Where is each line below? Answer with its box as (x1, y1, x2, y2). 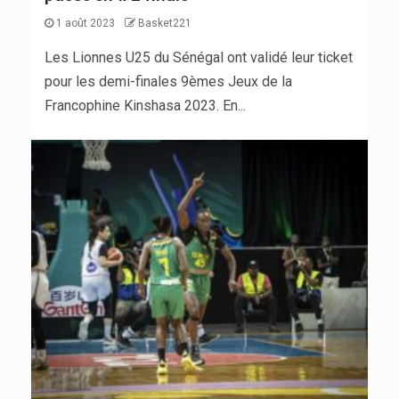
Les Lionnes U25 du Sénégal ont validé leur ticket (45, 49, 353, 67)
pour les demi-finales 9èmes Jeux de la (45, 73, 292, 91)
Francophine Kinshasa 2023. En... (45, 97, 246, 115)
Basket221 (138, 17, 191, 30)
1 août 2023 (53, 17, 118, 30)
